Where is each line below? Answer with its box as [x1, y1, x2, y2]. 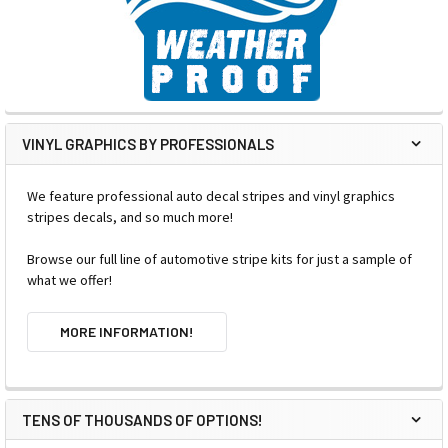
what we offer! [27, 270, 112, 289]
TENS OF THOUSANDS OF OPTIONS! [22, 410, 263, 429]
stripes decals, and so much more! [27, 207, 233, 226]
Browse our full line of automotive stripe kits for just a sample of [27, 249, 412, 268]
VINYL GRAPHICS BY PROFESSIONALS [22, 134, 274, 153]
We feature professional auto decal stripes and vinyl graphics [27, 186, 395, 205]
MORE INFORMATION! [59, 322, 194, 340]
